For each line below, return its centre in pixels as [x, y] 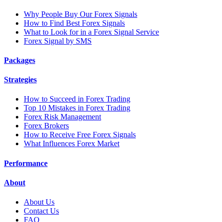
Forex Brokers [46, 126]
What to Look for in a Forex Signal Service [91, 32]
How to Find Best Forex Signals [74, 23]
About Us [39, 202]
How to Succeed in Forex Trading [77, 99]
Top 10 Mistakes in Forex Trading [77, 108]
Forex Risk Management [62, 117]
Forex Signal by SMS [58, 41]
